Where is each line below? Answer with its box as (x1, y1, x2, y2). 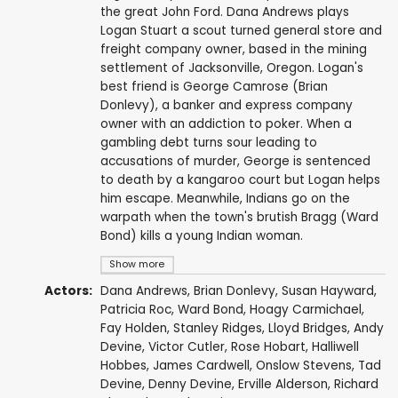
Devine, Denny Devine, (99, 376, 238, 394)
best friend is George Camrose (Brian (99, 78, 328, 96)
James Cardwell (152, 357, 250, 375)
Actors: (44, 283, 93, 300)
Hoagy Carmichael (249, 301, 362, 319)
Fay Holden (99, 320, 167, 338)
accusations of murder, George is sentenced (99, 153, 370, 171)
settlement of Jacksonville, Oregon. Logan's (99, 60, 363, 77)
